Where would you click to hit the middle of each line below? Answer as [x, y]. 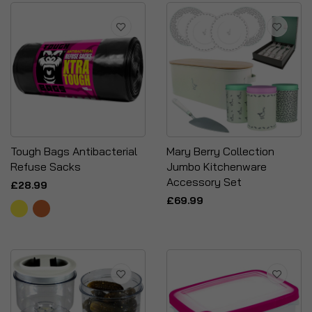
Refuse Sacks [46, 166]
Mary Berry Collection [220, 151]
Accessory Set [204, 182]
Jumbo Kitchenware [217, 166]
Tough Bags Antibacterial [74, 151]
